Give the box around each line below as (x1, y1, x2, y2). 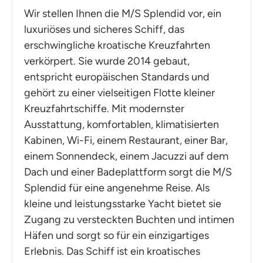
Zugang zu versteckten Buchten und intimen (24, 213, 234, 226)
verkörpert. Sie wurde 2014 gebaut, (24, 54, 190, 68)
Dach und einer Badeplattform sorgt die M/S (24, 165, 232, 178)
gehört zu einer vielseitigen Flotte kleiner (24, 86, 215, 99)
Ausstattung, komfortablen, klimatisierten (24, 117, 219, 131)
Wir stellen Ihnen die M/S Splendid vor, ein (24, 6, 221, 20)
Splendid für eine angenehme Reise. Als (24, 181, 210, 194)
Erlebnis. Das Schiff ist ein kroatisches (24, 244, 200, 258)
